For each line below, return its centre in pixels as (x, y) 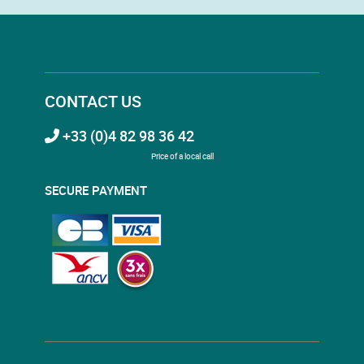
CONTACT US (93, 101)
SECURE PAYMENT (96, 190)
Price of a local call (182, 156)
